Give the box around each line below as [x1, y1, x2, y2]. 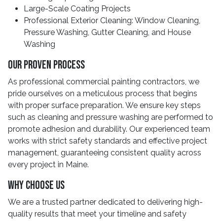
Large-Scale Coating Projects [24, 4, 131, 13]
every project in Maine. [8, 160, 89, 169]
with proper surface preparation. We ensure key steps [8, 101, 201, 110]
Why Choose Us [8, 179, 65, 192]
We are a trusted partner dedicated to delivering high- [8, 197, 203, 207]
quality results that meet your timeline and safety [8, 209, 186, 219]
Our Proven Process [8, 58, 85, 72]
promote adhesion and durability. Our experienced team [8, 124, 210, 134]
